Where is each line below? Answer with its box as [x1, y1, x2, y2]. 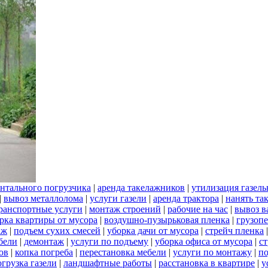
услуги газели [90, 193, 147, 204]
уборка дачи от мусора [107, 226, 199, 236]
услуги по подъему [71, 236, 148, 247]
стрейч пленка [205, 226, 264, 236]
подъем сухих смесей [14, 226, 100, 236]
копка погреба [15, 247, 73, 258]
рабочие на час [167, 204, 228, 215]
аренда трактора [153, 193, 219, 204]
